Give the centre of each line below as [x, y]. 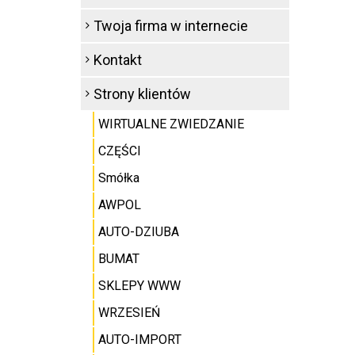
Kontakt [118, 60]
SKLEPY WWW [139, 286]
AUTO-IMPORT [140, 340]
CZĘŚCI [120, 151]
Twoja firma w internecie [171, 26]
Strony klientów [142, 94]
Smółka [119, 178]
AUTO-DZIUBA [139, 232]
